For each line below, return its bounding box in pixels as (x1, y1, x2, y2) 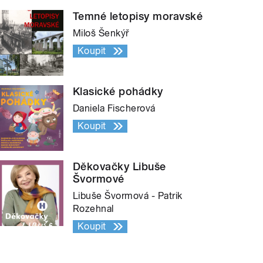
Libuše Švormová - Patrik (73, 190, 183, 202)
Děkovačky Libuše (73, 160, 166, 173)
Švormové (73, 173, 124, 186)
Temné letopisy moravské (73, 10, 203, 23)
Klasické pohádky (73, 85, 163, 98)
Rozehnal (73, 203, 114, 215)
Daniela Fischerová (73, 103, 156, 114)
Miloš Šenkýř (73, 28, 129, 39)
